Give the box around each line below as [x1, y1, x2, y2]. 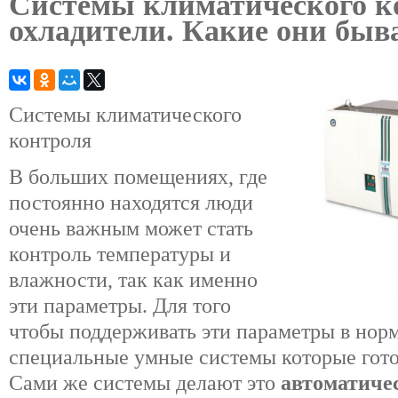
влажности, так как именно [9, 268, 258, 292]
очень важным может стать [9, 217, 253, 241]
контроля [9, 128, 92, 152]
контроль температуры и [9, 243, 231, 267]
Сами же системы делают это [9, 371, 281, 395]
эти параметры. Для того [9, 294, 231, 318]
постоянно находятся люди [9, 191, 253, 215]
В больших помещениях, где [9, 165, 267, 189]
